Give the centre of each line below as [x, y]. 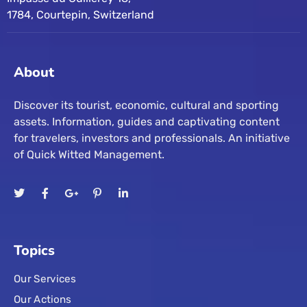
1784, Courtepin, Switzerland [81, 15]
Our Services [45, 279]
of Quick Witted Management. [89, 155]
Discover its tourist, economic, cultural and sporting [146, 106]
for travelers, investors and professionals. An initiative [152, 138]
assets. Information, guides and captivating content [147, 122]
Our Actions [42, 299]
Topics [34, 251]
